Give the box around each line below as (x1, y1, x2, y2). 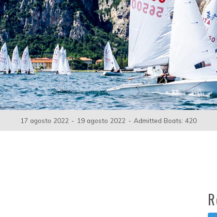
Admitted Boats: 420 (134, 116, 197, 124)
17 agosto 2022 (20, 116, 69, 124)
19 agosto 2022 (77, 116, 125, 124)
